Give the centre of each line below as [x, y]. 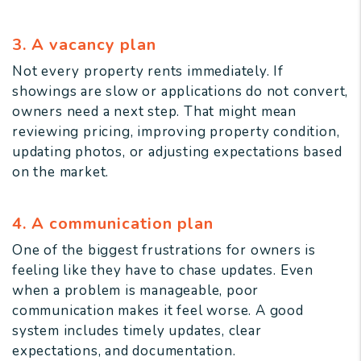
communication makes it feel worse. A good [158, 311]
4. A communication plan [113, 224]
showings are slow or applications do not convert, [180, 92]
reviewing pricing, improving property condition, [176, 132]
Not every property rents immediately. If [148, 72]
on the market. [61, 172]
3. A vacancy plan [84, 45]
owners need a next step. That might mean [154, 112]
